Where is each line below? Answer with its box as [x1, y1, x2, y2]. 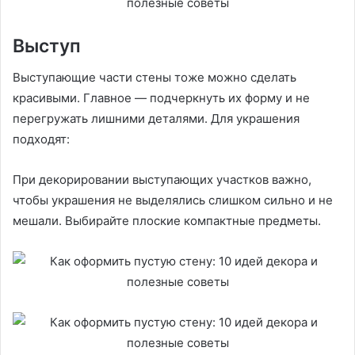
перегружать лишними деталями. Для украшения [13, 111, 300, 127]
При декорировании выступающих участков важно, [13, 172, 311, 188]
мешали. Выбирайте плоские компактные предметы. [13, 213, 321, 229]
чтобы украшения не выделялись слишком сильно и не [13, 193, 333, 208]
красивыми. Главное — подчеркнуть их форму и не [13, 90, 310, 106]
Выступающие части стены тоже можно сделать [13, 70, 296, 86]
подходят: [13, 132, 70, 147]
